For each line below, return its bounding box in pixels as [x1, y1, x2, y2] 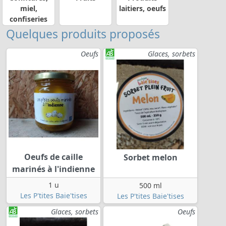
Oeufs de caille [24, 151, 83, 162]
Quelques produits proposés [6, 26, 160, 42]
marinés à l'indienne [12, 163, 95, 175]
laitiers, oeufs [119, 4, 166, 14]
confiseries [10, 14, 47, 24]
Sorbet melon [123, 151, 178, 163]
